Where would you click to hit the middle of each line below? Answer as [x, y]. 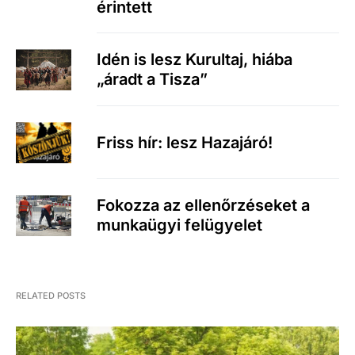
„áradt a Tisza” [152, 80]
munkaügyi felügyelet [179, 225]
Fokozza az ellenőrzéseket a [203, 206]
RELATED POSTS [51, 295]
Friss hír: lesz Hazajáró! [185, 142]
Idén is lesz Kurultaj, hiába [195, 60]
